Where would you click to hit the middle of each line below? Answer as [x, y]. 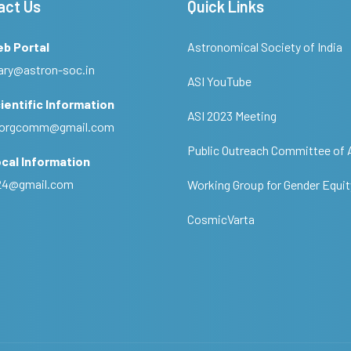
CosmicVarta [221, 219]
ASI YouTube [219, 81]
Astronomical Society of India [265, 47]
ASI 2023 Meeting [232, 116]
